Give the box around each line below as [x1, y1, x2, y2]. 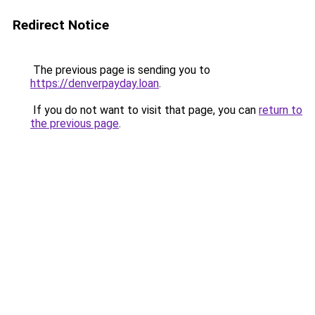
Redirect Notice [13, 17, 109, 33]
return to [259, 103, 302, 117]
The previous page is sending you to [30, 63, 210, 77]
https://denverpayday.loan [30, 77, 159, 90]
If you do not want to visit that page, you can [30, 103, 259, 117]
